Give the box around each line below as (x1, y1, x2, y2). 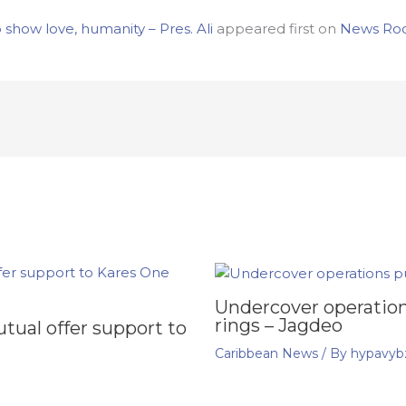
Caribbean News (214, 344, 318, 362)
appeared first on (213, 20, 340, 37)
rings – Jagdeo (214, 314, 343, 336)
